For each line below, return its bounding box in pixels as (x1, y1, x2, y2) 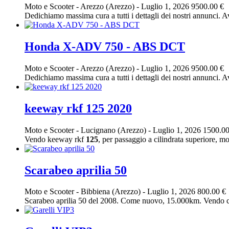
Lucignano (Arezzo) (81, 125, 148, 134)
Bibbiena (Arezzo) (81, 187, 143, 196)
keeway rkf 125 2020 (25, 101, 132, 115)
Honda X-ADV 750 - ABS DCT (25, 39, 185, 53)
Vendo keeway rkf (25, 134, 86, 144)
